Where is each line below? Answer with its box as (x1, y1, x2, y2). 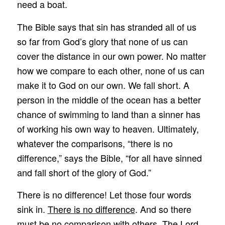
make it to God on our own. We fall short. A (17, 78, 189, 91)
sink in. (17, 202, 48, 215)
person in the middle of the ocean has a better (17, 92, 201, 106)
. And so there (135, 202, 191, 215)
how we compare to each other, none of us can (17, 63, 204, 77)
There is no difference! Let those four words (17, 187, 191, 201)
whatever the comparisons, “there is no (17, 136, 173, 150)
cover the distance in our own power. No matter (17, 49, 206, 62)
